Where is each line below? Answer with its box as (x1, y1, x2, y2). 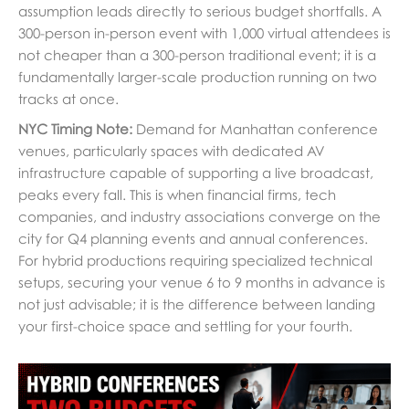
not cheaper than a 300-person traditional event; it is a (18, 47, 376, 64)
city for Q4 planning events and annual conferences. (18, 230, 368, 247)
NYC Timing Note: (18, 121, 132, 138)
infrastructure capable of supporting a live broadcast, (18, 164, 373, 182)
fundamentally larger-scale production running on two (18, 68, 377, 86)
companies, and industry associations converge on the (18, 208, 381, 225)
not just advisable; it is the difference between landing (18, 296, 375, 313)
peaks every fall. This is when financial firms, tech (18, 186, 336, 204)
